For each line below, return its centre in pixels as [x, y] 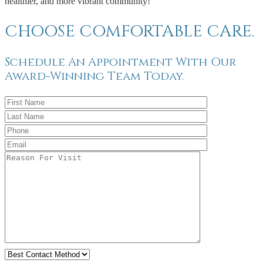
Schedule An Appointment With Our [121, 62]
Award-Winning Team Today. [94, 76]
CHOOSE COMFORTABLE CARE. [129, 32]
